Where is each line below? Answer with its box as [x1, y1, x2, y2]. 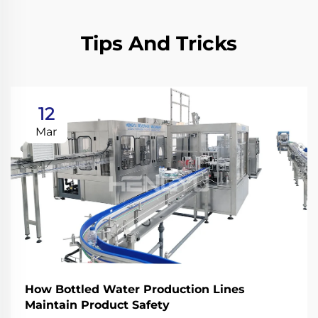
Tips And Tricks [81, 31, 237, 55]
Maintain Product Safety [25, 297, 170, 312]
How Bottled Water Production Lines [25, 282, 245, 296]
